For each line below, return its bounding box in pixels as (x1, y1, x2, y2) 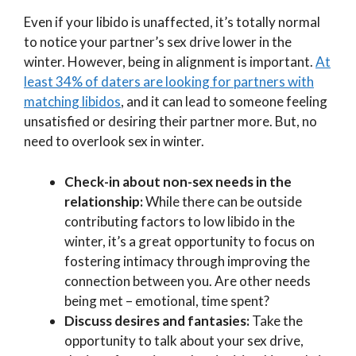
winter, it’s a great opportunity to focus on (64, 232, 315, 250)
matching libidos (24, 93, 121, 110)
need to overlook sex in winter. (24, 133, 207, 150)
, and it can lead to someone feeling (121, 93, 327, 110)
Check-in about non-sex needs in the (64, 172, 292, 190)
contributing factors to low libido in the (64, 212, 295, 230)
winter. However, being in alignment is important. (24, 53, 315, 71)
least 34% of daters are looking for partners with (24, 73, 314, 91)
